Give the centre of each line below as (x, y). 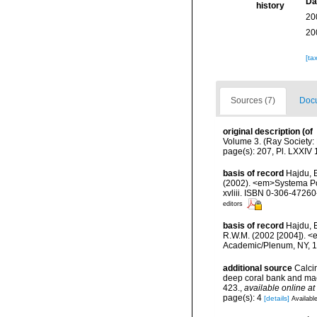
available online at (279, 288)
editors (233, 204)
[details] (277, 299)
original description (261, 132)
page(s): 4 (243, 298)
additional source (258, 268)
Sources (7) (253, 101)
